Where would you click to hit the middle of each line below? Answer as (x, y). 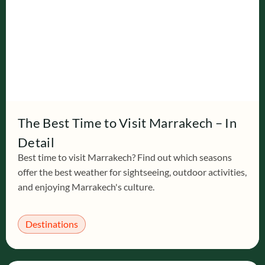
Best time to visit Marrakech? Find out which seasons (125, 157)
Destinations (52, 224)
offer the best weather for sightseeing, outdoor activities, (132, 172)
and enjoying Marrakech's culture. (86, 187)
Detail (36, 142)
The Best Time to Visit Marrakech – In (127, 123)
